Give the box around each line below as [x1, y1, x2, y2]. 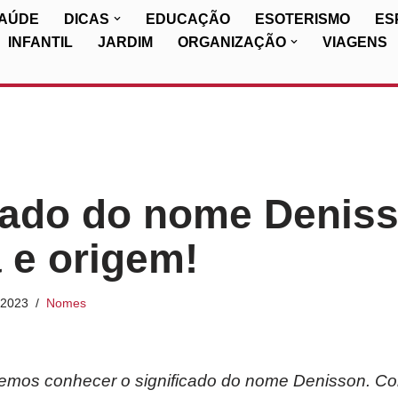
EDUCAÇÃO [146, 12, 230, 27]
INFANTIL [8, 35, 73, 50]
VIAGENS [322, 35, 387, 50]
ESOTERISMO [255, 12, 350, 27]
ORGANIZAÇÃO [178, 35, 286, 50]
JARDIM [98, 35, 153, 50]
